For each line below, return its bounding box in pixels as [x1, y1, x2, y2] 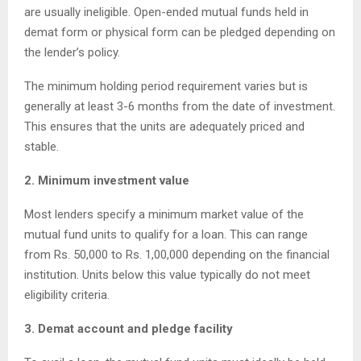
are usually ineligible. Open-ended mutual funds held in [24, 5, 309, 20]
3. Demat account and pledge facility [24, 322, 233, 337]
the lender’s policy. [24, 45, 120, 60]
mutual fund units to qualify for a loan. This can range [24, 227, 308, 243]
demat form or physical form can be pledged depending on [24, 25, 335, 40]
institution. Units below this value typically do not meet [24, 268, 310, 283]
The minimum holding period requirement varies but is [24, 79, 308, 94]
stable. [24, 139, 59, 155]
